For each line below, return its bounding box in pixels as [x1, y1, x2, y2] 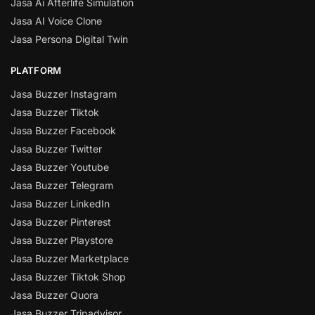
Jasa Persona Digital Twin [11, 33, 128, 46]
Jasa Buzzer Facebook [11, 124, 116, 136]
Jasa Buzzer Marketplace [11, 252, 129, 264]
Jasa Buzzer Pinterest [11, 215, 111, 228]
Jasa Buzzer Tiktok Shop [11, 270, 126, 283]
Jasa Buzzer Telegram [11, 179, 113, 191]
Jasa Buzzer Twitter [11, 142, 102, 155]
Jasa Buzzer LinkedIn [11, 197, 110, 210]
